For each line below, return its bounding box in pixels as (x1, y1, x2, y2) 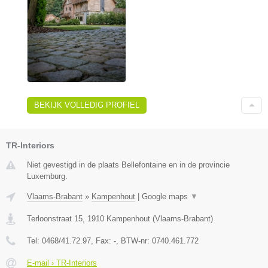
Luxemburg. (27, 172, 68, 181)
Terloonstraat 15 (27, 214, 83, 224)
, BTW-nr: (116, 236, 152, 246)
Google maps (142, 192, 190, 202)
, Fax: (91, 236, 114, 246)
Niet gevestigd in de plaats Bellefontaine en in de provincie (27, 160, 230, 170)
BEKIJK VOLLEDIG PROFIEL (34, 100, 139, 110)
